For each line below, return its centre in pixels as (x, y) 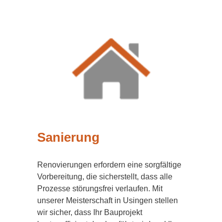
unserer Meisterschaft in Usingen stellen (108, 201)
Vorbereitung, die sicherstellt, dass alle (105, 177)
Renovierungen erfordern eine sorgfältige (109, 165)
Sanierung (68, 137)
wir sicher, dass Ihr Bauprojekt (90, 213)
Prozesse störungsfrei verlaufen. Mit (100, 189)
